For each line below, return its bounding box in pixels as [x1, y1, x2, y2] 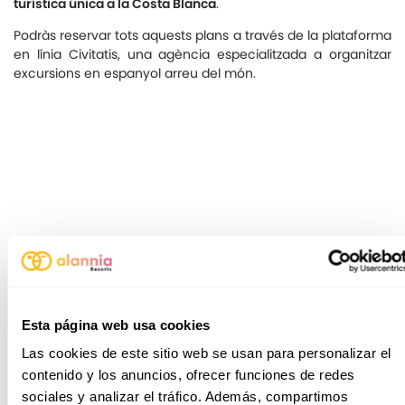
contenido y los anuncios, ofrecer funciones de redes [21, 366, 354, 382]
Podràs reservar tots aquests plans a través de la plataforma [14, 26, 391, 44]
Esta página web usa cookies [21, 316, 210, 333]
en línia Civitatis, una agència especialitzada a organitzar [14, 45, 391, 63]
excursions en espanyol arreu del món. [14, 64, 256, 82]
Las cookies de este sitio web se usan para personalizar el [21, 344, 391, 361]
